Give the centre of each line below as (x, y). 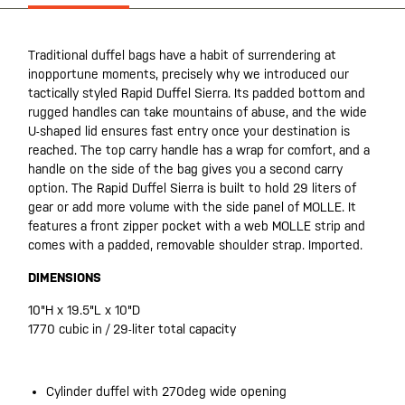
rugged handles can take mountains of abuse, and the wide (198, 112)
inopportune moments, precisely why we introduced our (188, 74)
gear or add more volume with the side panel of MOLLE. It (192, 207)
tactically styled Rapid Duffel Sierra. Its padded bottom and (197, 93)
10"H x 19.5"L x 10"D (84, 310)
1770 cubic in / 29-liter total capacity (132, 329)
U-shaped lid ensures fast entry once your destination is (189, 131)
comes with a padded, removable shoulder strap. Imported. (195, 245)
